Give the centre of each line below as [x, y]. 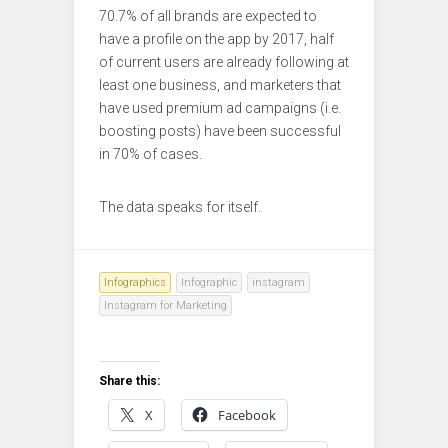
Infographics [135, 283]
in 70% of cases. [150, 154]
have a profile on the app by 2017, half [216, 39]
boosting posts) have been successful [220, 131]
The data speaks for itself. [180, 207]
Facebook [247, 415]
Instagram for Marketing [165, 306]
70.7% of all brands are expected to [208, 16]
